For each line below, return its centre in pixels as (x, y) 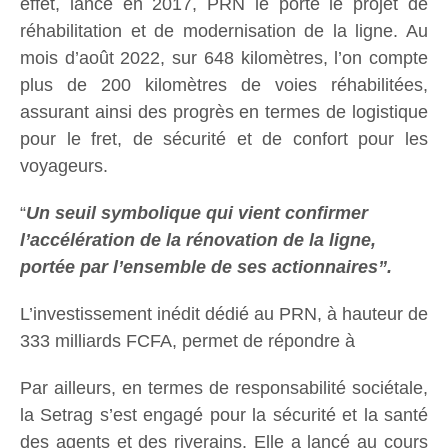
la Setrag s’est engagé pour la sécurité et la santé (224, 415)
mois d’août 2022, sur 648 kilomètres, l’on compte (224, 58)
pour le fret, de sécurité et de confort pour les (224, 139)
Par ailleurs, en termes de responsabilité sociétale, (224, 388)
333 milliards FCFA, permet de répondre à (187, 341)
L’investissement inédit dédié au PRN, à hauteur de (224, 314)
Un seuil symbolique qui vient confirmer (197, 213)
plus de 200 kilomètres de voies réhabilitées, (224, 85)
